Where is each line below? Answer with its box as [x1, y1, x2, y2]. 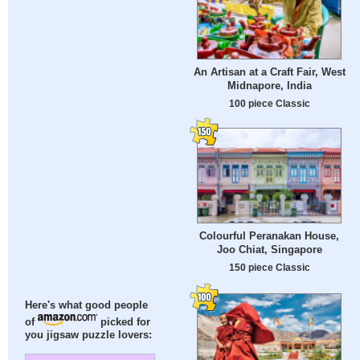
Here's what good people [25, 300, 149, 312]
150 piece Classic [228, 262, 310, 273]
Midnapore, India [227, 79, 312, 92]
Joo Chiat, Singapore [216, 243, 322, 256]
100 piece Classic [228, 97, 310, 108]
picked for [97, 317, 151, 329]
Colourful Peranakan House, [199, 230, 339, 243]
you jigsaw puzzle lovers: [25, 329, 153, 342]
